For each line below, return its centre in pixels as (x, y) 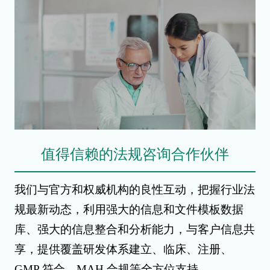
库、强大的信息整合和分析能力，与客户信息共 (134, 229)
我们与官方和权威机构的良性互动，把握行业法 (134, 189)
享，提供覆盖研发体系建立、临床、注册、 (123, 249)
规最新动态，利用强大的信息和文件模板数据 (129, 209)
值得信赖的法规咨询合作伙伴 (135, 154)
